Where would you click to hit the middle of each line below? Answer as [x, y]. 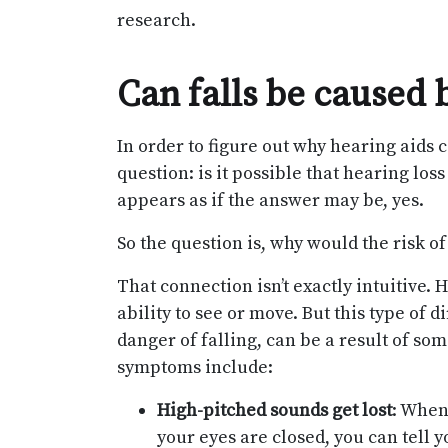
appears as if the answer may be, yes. [270, 200]
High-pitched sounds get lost [274, 410]
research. [156, 20]
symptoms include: [195, 367]
